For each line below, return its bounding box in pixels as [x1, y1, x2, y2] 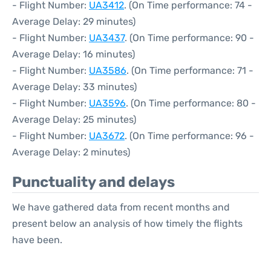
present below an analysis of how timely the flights [12, 218, 243, 229]
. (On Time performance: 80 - [126, 97, 256, 109]
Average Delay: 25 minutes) [12, 114, 136, 125]
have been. [12, 234, 62, 246]
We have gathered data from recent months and [12, 201, 230, 213]
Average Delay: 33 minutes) [12, 81, 137, 93]
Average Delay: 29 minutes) [12, 16, 135, 27]
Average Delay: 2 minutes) [12, 146, 130, 158]
